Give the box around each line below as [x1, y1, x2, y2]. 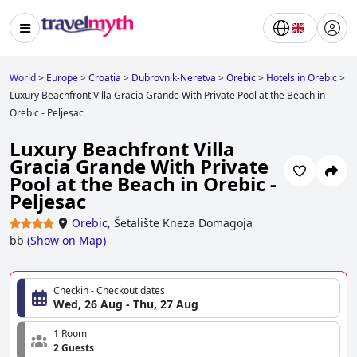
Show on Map [30, 233, 103, 249]
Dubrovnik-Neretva [131, 71, 216, 84]
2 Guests [53, 341, 94, 355]
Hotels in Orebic [266, 71, 337, 84]
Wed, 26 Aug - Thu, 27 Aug [53, 296, 198, 312]
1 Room [53, 327, 87, 341]
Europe [46, 71, 78, 84]
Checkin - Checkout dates [53, 284, 165, 298]
